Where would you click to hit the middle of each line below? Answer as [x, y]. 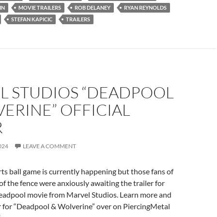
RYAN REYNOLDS [145, 8]
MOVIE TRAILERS [40, 8]
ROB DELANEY [93, 8]
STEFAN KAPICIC [32, 19]
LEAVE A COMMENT [49, 146]
